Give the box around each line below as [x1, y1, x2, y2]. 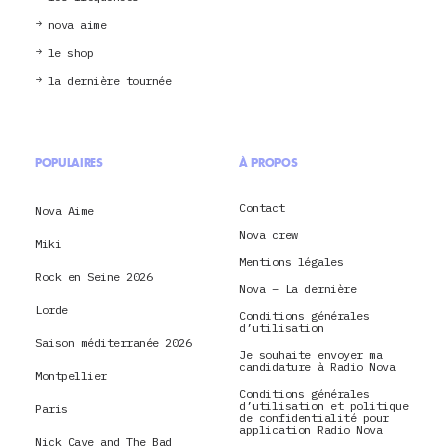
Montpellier [35, 368, 107, 384]
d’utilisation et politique [239, 398, 408, 414]
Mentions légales [239, 254, 343, 270]
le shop [47, 45, 93, 61]
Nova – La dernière [239, 281, 356, 297]
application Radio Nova [239, 422, 382, 438]
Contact [239, 200, 285, 216]
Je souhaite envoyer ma [239, 347, 382, 363]
